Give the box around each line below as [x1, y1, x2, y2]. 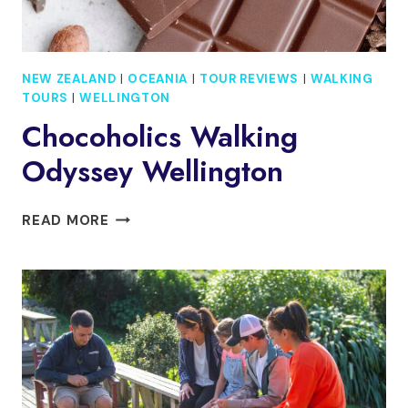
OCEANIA [127, 70, 188, 87]
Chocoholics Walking [22, 115, 298, 158]
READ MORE [22, 210, 109, 229]
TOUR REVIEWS [199, 70, 299, 87]
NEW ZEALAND [22, 70, 117, 87]
